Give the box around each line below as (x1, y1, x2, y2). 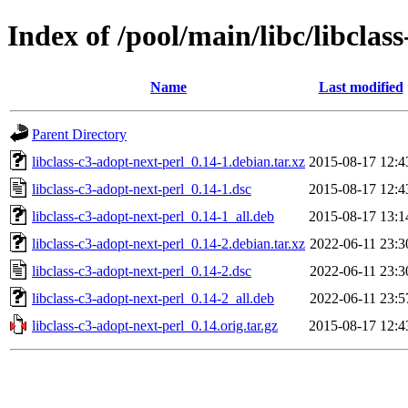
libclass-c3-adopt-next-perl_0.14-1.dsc (32, 180, 251, 197)
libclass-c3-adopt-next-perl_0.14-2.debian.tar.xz (32, 235, 305, 251)
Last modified (318, 78, 403, 95)
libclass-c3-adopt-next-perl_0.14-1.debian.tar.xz (32, 153, 305, 169)
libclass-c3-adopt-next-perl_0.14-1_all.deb (32, 208, 274, 224)
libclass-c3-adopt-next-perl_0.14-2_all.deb (32, 290, 274, 306)
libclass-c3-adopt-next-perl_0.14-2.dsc (32, 262, 251, 279)
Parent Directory (32, 126, 127, 142)
